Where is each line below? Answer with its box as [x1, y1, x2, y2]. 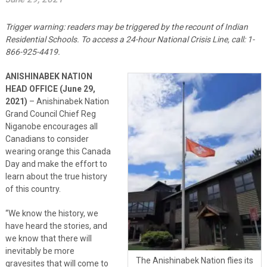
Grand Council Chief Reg [5, 108, 96, 119]
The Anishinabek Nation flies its [136, 255, 254, 265]
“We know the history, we [5, 208, 98, 218]
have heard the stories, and [5, 221, 107, 231]
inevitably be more [5, 246, 74, 256]
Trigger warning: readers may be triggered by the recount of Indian [5, 21, 248, 32]
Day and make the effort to [5, 159, 107, 169]
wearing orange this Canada [5, 146, 111, 156]
